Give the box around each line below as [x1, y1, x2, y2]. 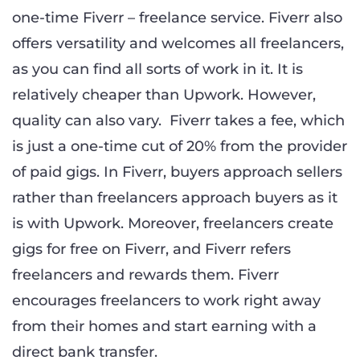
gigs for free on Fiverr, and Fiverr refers [12, 239, 291, 258]
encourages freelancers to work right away [12, 291, 321, 309]
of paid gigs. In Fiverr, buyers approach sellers [12, 162, 342, 181]
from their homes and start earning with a [12, 317, 317, 335]
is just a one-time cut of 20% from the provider [12, 137, 347, 155]
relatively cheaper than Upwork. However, [12, 85, 316, 104]
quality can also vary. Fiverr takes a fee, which [12, 111, 345, 129]
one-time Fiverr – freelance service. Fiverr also [12, 8, 342, 27]
